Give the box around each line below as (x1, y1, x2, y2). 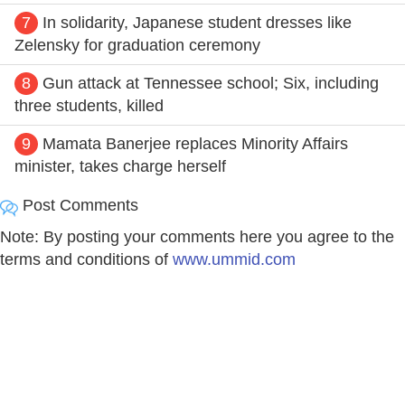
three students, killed (14, 96, 164, 115)
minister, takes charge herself (14, 156, 226, 175)
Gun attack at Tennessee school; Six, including (42, 73, 379, 92)
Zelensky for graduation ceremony (14, 35, 260, 54)
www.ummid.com (173, 250, 296, 268)
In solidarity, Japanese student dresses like (42, 13, 352, 32)
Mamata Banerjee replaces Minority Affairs (42, 134, 348, 153)
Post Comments (18, 195, 138, 214)
